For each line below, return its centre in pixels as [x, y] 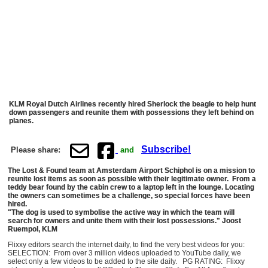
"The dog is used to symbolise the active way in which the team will [121, 212]
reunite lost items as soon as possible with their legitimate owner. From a [132, 179]
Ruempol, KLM [33, 229]
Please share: [37, 150]
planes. [21, 121]
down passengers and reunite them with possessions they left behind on [131, 112]
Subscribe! [166, 150]
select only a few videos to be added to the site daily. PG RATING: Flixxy [126, 261]
